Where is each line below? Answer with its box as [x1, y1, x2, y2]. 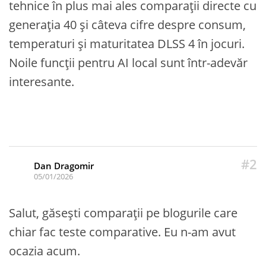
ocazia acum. [9, 242, 80, 259]
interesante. [9, 73, 74, 90]
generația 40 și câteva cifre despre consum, [9, 16, 246, 33]
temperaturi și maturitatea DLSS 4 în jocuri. [9, 35, 245, 52]
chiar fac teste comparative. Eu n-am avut [9, 223, 236, 240]
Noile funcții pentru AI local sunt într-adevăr [9, 54, 248, 71]
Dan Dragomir [34, 159, 94, 172]
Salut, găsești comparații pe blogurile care [9, 204, 237, 221]
